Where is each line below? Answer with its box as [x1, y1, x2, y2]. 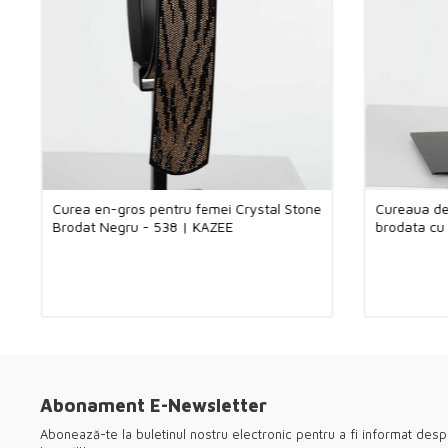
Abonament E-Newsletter [40, 394, 267, 416]
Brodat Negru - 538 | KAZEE [52, 217, 233, 235]
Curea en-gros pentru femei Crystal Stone [52, 199, 321, 217]
